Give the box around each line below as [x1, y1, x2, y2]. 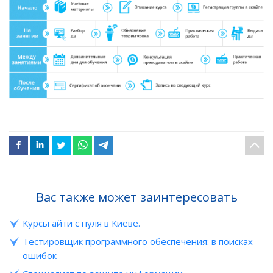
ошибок [23, 249, 57, 262]
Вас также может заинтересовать [35, 189, 238, 206]
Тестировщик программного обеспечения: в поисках [23, 235, 253, 248]
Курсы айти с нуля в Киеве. [23, 217, 140, 230]
